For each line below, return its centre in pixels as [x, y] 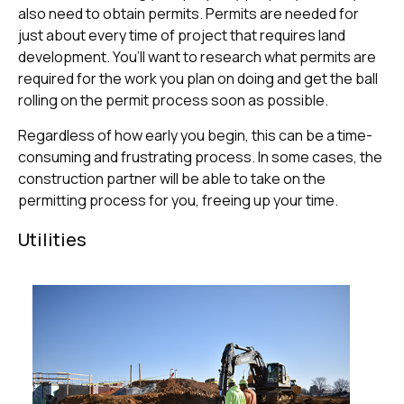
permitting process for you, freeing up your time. [178, 200]
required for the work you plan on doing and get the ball [198, 79]
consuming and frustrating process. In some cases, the [200, 156]
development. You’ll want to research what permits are [197, 57]
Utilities [52, 239]
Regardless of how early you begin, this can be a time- [195, 135]
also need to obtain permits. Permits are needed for [188, 14]
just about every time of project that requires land [182, 36]
